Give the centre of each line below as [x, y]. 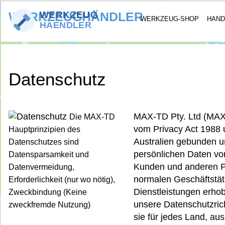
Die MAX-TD [92, 117]
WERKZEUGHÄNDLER [76, 17]
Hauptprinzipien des [44, 129]
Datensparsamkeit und [49, 154]
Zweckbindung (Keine [48, 192]
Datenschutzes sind [44, 142]
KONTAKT [19, 53]
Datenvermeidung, [41, 167]
